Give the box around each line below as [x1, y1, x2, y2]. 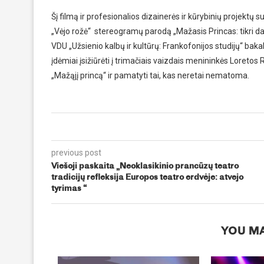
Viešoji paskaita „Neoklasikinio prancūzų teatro [51, 162, 239, 171]
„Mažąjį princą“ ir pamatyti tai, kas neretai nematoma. [51, 71, 249, 80]
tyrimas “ [51, 184, 87, 193]
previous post [51, 148, 101, 157]
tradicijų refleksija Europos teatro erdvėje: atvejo [51, 173, 243, 182]
